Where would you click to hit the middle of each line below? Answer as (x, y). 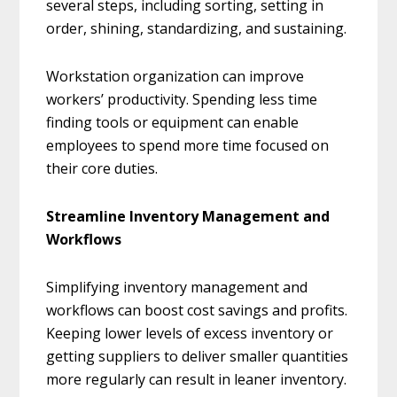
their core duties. (104, 169)
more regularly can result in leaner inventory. (197, 380)
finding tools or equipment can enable (173, 123)
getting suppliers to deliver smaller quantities (198, 357)
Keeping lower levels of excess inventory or (190, 334)
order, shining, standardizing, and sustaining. (197, 29)
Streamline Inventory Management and (188, 217)
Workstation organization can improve (175, 77)
